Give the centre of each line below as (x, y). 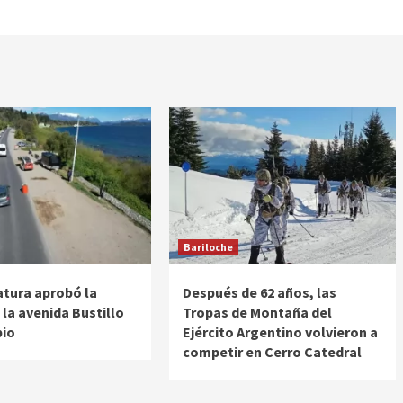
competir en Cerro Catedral (272, 352)
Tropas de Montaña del (257, 313)
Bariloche (208, 247)
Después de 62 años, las (259, 293)
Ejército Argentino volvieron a (280, 332)
